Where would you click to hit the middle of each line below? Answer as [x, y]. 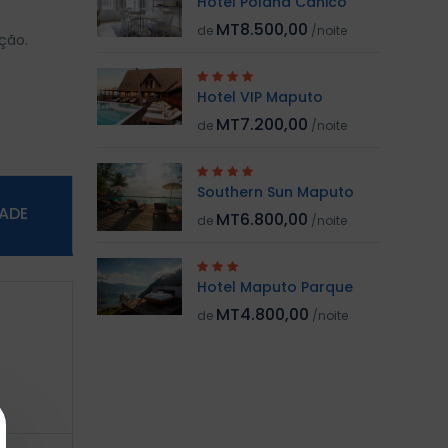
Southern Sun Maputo [275, 192]
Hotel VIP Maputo [259, 97]
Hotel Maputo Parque [274, 287]
